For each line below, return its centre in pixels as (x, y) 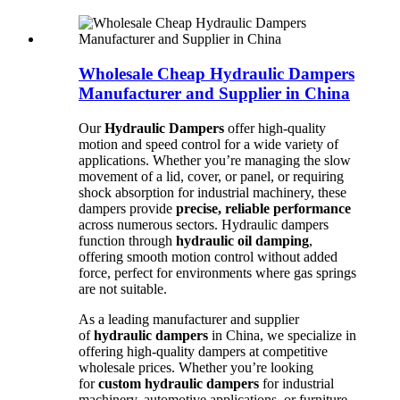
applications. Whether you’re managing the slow (215, 160)
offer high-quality (275, 128)
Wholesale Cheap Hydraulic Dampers (217, 74)
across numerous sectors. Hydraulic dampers (204, 224)
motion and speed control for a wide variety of (208, 144)
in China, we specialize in (282, 335)
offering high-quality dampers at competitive (203, 351)
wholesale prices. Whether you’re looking (196, 367)
